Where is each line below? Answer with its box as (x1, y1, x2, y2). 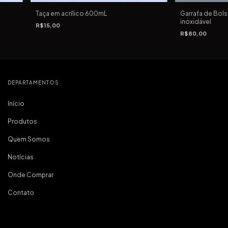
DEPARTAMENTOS (8, 79, 59, 85)
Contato (8, 188, 34, 196)
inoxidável (180, 17, 211, 25)
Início (8, 99, 24, 107)
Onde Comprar (8, 170, 53, 179)
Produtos (8, 117, 37, 125)
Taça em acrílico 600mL (35, 9, 107, 17)
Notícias (8, 153, 34, 161)
